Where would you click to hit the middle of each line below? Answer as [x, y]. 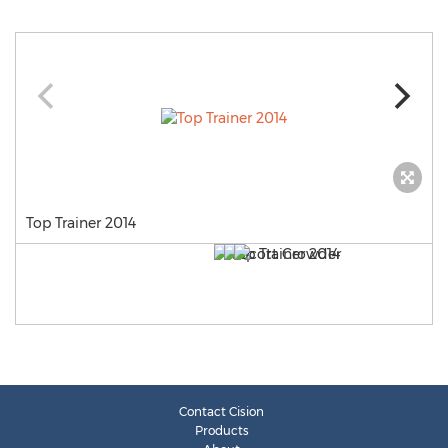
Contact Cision [221, 411]
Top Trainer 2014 [81, 223]
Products [221, 430]
